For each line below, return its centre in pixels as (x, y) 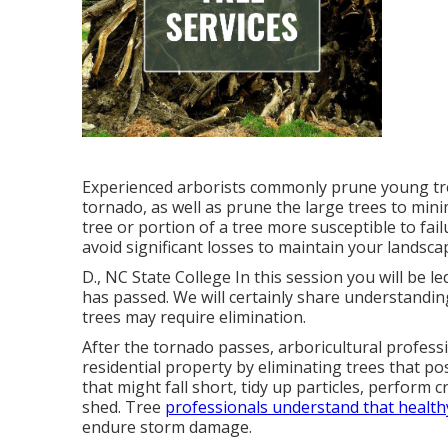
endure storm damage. (167, 427)
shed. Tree (123, 407)
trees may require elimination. (194, 317)
